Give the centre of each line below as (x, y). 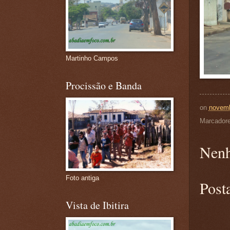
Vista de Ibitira (97, 205)
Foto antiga (82, 178)
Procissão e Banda (103, 85)
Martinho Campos (92, 58)
